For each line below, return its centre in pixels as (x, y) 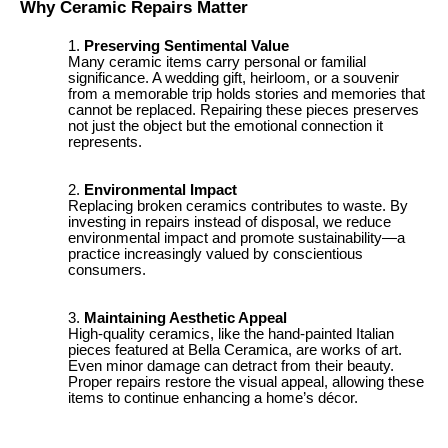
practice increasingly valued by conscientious (215, 254)
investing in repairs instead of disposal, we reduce (229, 222)
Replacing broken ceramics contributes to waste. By (238, 206)
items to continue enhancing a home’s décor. (213, 398)
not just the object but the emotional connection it (225, 126)
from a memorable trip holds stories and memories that (246, 94)
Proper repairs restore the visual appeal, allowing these (246, 382)
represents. (105, 142)
